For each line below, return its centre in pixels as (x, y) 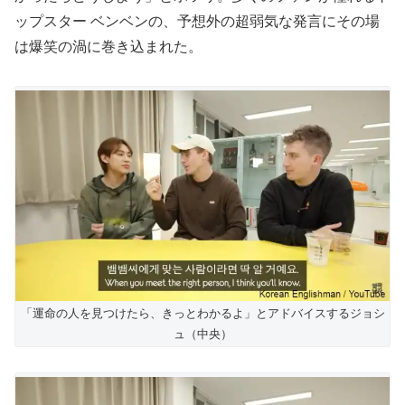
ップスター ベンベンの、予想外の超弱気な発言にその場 (197, 22)
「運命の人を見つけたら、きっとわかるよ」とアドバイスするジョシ (202, 313)
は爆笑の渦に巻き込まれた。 (108, 47)
